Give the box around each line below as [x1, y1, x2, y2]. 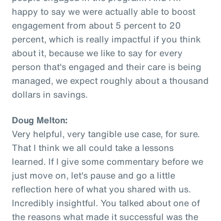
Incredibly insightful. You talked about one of [12, 196, 200, 209]
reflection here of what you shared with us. [12, 182, 191, 195]
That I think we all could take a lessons [12, 141, 174, 154]
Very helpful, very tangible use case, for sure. [12, 127, 200, 140]
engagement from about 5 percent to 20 [12, 18, 181, 32]
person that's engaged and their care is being [12, 60, 201, 73]
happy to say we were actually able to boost [12, 4, 195, 18]
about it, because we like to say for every [12, 46, 183, 59]
